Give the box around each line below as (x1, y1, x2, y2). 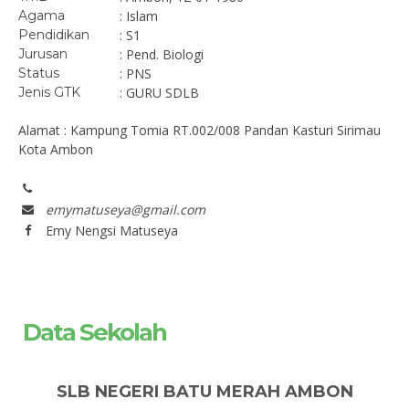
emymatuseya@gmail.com (46, 201, 205, 218)
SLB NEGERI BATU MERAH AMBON (56, 382, 353, 402)
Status (18, 65, 59, 81)
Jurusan (18, 46, 68, 62)
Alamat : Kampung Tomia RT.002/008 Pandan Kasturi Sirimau (18, 121, 381, 139)
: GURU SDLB (120, 84, 199, 101)
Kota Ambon (18, 141, 93, 158)
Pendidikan (18, 26, 89, 43)
